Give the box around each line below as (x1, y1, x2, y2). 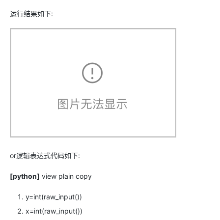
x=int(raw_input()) (26, 207, 82, 216)
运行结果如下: (10, 9, 53, 18)
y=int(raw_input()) (26, 192, 82, 201)
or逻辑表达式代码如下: (10, 151, 80, 160)
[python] (10, 171, 40, 180)
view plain (40, 171, 74, 180)
